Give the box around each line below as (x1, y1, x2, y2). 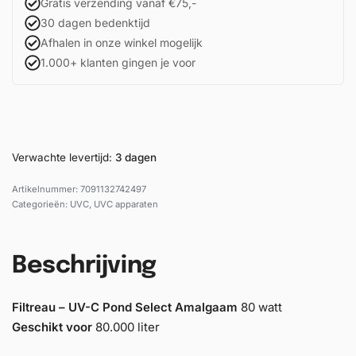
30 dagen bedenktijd (41, 16, 150, 30)
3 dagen (115, 151, 157, 164)
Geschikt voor (12, 319, 92, 335)
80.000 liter (92, 319, 160, 335)
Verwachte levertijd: (12, 151, 112, 164)
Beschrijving (12, 253, 157, 279)
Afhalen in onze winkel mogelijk (41, 36, 203, 50)
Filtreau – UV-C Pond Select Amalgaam (12, 299, 238, 315)
